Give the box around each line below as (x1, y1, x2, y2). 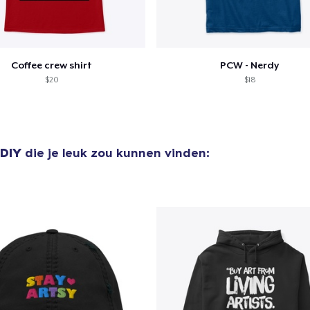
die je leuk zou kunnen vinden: (21, 144, 210, 161)
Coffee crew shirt (11, 59, 93, 71)
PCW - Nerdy (220, 59, 280, 71)
